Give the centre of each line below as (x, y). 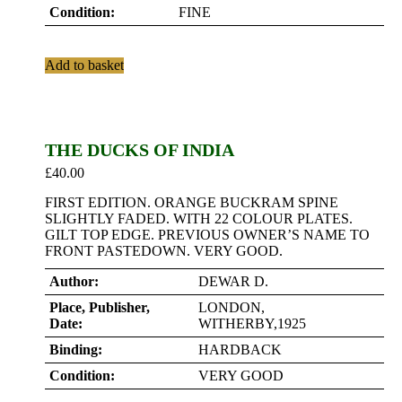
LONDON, (232, 307)
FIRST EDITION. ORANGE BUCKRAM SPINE (192, 202)
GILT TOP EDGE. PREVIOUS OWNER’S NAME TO (207, 235)
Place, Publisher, (100, 307)
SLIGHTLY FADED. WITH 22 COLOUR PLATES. (199, 218)
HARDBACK (240, 350)
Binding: (76, 350)
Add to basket (84, 65)
